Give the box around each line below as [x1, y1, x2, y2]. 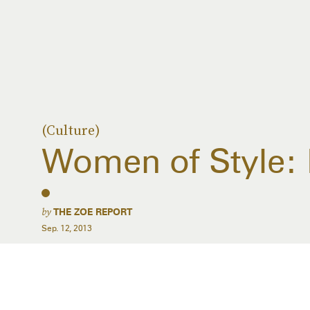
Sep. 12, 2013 [42, 223, 92, 233]
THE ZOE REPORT [53, 206, 132, 217]
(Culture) [42, 120, 100, 140]
